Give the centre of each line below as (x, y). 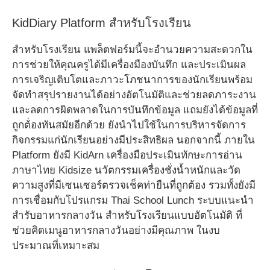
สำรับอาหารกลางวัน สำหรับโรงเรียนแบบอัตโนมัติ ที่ (127, 215)
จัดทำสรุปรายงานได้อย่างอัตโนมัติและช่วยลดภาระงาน (134, 95)
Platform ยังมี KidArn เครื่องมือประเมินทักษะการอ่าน (127, 155)
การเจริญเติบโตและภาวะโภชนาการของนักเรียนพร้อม (132, 80)
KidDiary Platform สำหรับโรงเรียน (102, 23)
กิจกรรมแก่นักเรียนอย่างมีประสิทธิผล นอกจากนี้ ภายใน (133, 140)
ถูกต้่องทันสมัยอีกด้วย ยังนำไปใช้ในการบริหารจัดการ (129, 125)
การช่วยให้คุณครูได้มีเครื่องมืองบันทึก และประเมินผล (129, 64)
